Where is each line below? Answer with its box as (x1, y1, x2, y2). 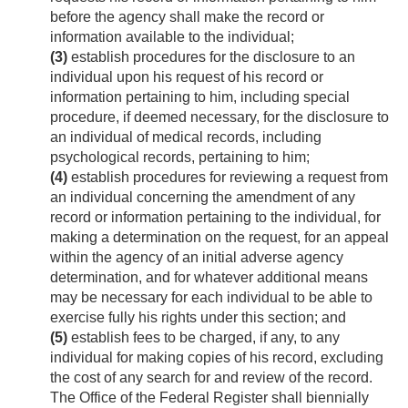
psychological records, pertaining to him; (50, 149, 310, 166)
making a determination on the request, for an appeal (50, 229, 389, 246)
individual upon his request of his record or (50, 69, 323, 86)
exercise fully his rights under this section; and (50, 310, 346, 326)
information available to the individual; (50, 29, 294, 46)
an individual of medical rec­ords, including (50, 129, 321, 146)
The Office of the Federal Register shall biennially (50, 390, 369, 406)
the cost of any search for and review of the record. (50, 370, 372, 386)
